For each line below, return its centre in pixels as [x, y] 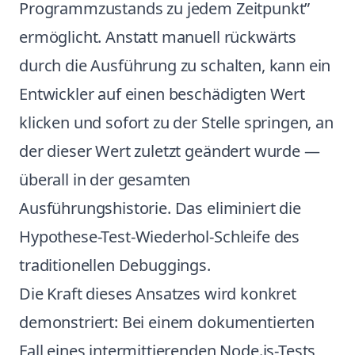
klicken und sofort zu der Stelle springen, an [176, 122]
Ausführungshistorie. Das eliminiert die [160, 208]
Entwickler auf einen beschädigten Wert [162, 94]
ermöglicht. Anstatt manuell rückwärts [158, 37]
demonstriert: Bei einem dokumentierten [167, 322]
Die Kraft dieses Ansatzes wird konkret [158, 294]
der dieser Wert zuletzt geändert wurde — [170, 151]
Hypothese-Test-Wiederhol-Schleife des [160, 237]
